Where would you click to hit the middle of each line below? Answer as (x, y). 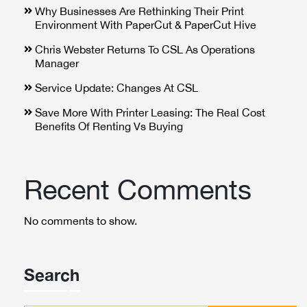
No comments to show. (81, 221)
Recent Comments (138, 189)
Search (52, 275)
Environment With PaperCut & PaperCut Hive (146, 25)
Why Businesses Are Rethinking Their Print (139, 11)
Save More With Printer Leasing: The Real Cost (150, 112)
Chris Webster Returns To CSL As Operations (145, 49)
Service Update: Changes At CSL (116, 88)
